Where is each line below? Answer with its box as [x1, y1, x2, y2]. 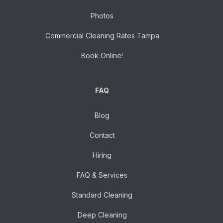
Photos [91, 11, 113, 20]
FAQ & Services [77, 170, 127, 179]
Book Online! [81, 51, 123, 60]
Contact [89, 130, 115, 139]
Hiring [93, 150, 111, 159]
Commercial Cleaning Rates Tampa [45, 31, 159, 40]
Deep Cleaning [77, 210, 127, 219]
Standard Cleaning [72, 190, 132, 199]
